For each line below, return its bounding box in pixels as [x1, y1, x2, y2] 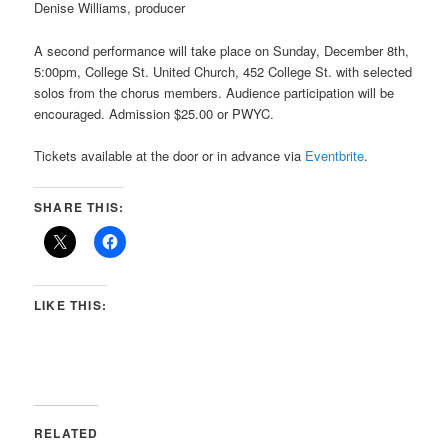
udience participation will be [235, 82, 395, 102]
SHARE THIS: [34, 197, 125, 216]
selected [363, 61, 413, 81]
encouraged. [34, 103, 110, 123]
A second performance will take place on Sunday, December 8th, [34, 40, 410, 60]
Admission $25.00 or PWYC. [109, 103, 275, 123]
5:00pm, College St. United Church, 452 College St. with [34, 61, 364, 81]
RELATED [34, 423, 99, 442]
